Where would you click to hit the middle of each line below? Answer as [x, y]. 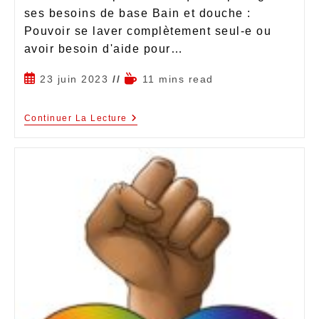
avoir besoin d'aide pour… [103, 48]
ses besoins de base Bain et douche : [137, 13]
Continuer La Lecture [75, 118]
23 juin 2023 [74, 79]
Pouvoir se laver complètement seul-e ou [147, 31]
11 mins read [178, 79]
